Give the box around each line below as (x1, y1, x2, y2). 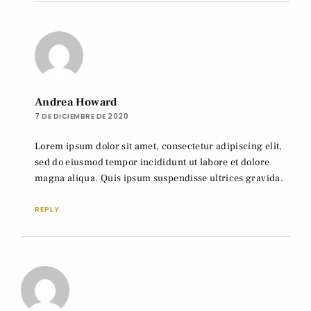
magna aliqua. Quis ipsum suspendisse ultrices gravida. (35, 171, 283, 185)
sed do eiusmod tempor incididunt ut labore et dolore (35, 155, 270, 169)
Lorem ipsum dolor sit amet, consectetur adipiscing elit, (35, 140, 283, 153)
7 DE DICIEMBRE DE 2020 (35, 110, 128, 121)
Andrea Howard (35, 94, 117, 109)
